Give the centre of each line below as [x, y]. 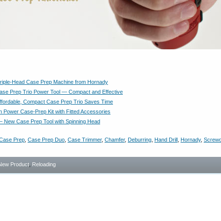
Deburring [140, 140]
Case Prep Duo [46, 140]
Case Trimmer [85, 140]
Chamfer [115, 140]
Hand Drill [166, 140]
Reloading [44, 164]
